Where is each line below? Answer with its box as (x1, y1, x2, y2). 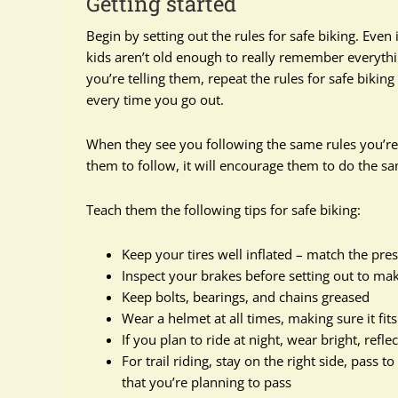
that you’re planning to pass (122, 373, 291, 391)
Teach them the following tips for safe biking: (86, 201, 361, 219)
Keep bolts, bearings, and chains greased (122, 288, 370, 306)
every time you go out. (86, 91, 224, 108)
